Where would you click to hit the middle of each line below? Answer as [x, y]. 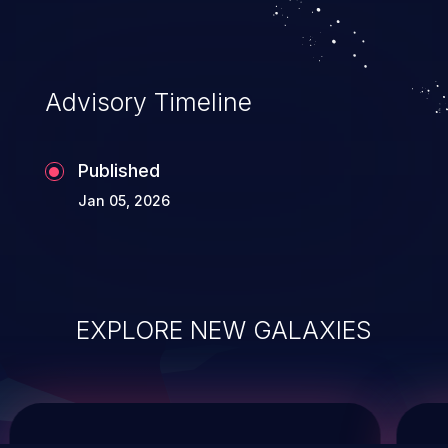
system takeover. [117, 28]
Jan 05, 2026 [123, 201]
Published [118, 171]
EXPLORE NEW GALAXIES [224, 330]
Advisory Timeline [148, 102]
